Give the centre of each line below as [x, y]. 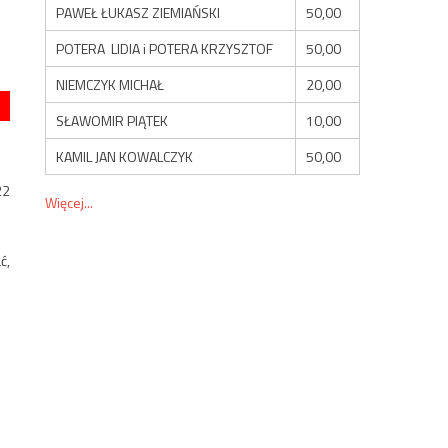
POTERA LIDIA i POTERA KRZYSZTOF [165, 48]
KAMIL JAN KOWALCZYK [125, 156]
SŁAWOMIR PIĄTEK [112, 120]
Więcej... [69, 202]
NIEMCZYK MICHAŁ [110, 84]
